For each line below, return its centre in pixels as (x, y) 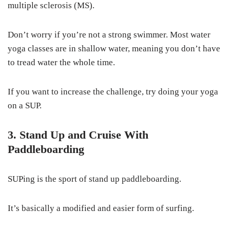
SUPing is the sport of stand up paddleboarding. (95, 179)
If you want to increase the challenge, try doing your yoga (113, 92)
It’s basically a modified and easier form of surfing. (101, 208)
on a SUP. (25, 106)
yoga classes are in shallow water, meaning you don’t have (114, 49)
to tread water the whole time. (61, 63)
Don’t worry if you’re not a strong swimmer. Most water (109, 35)
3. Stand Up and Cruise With (78, 135)
